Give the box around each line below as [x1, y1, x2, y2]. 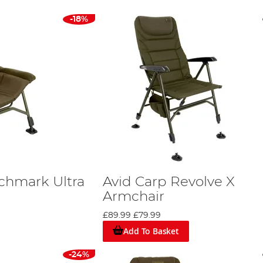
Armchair [102, 189, 164, 204]
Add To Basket [123, 225, 179, 237]
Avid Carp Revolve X [102, 174, 235, 189]
